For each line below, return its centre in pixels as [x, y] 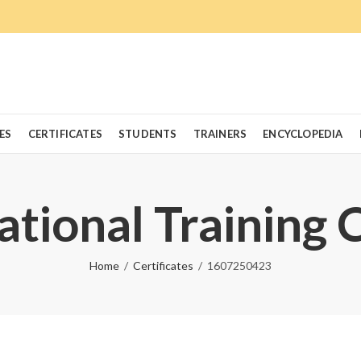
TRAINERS [220, 134]
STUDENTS [147, 134]
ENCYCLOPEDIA [303, 134]
